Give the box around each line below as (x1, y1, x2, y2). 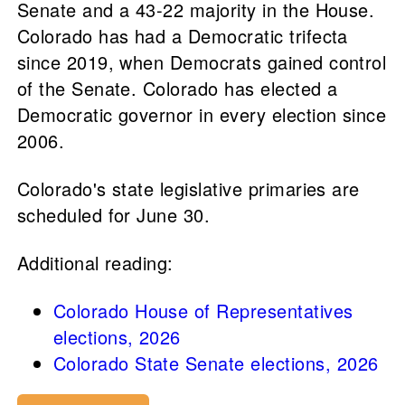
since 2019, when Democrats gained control (16, 48, 387, 75)
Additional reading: (16, 249, 174, 276)
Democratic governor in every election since (16, 100, 387, 127)
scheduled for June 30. (16, 201, 211, 228)
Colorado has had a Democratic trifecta (16, 22, 348, 49)
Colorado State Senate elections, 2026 (52, 349, 379, 376)
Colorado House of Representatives (52, 297, 353, 324)
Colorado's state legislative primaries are (16, 174, 360, 202)
